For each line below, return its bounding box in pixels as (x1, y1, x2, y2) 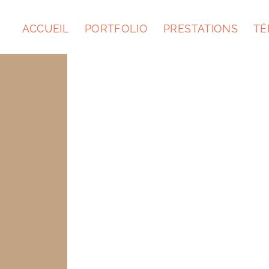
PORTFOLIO (84, 22, 148, 35)
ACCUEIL (22, 22, 69, 35)
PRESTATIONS (163, 22, 238, 35)
